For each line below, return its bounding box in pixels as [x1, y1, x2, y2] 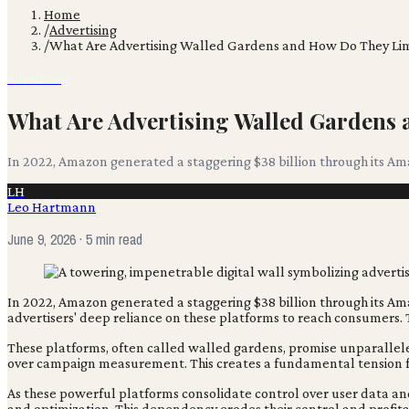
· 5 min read [76, 228, 142, 249]
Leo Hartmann [7, 198, 96, 215]
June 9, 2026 [7, 228, 76, 249]
